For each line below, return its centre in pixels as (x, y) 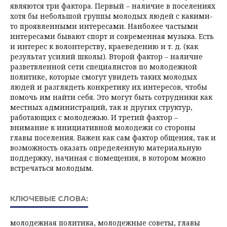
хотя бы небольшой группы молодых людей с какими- (111, 16)
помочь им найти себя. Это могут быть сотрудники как (111, 97)
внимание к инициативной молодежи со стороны (103, 127)
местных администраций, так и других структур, (101, 107)
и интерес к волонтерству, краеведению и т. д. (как (104, 46)
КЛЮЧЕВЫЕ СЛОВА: (49, 198)
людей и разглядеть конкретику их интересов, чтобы (109, 87)
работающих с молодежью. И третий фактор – (94, 117)
